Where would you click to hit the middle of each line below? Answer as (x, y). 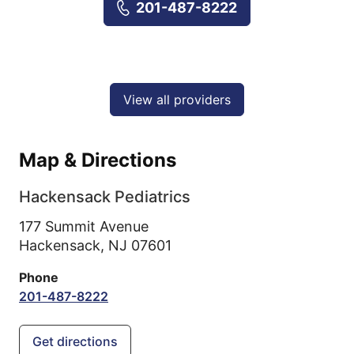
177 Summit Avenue (84, 226)
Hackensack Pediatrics (105, 197)
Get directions (75, 341)
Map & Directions (98, 160)
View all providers (177, 100)
